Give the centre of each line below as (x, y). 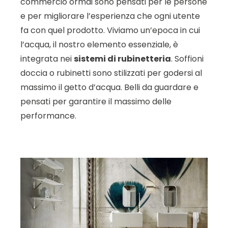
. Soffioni (187, 59)
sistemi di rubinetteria (122, 59)
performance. (48, 116)
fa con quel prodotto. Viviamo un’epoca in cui (110, 31)
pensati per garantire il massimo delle (96, 102)
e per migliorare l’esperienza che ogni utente (110, 16)
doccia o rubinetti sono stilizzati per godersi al (111, 73)
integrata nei (47, 59)
